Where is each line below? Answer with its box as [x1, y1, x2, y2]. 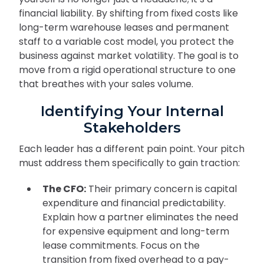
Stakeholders [83, 119, 181, 137]
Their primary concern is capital [86, 182, 237, 196]
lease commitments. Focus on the [42, 239, 200, 253]
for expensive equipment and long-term [42, 225, 229, 239]
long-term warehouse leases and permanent [19, 21, 229, 35]
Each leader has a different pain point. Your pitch [19, 142, 245, 156]
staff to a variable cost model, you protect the [19, 35, 234, 49]
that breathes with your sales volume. [19, 77, 193, 91]
